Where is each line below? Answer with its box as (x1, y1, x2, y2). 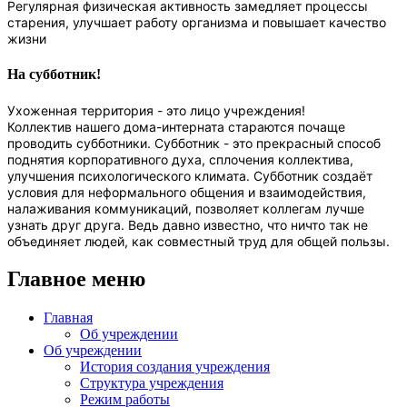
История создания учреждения (80, 359, 270, 375)
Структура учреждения (80, 375, 223, 392)
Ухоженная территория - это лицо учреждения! (7, 102, 305, 118)
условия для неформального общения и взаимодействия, (7, 184, 366, 200)
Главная (44, 310, 93, 326)
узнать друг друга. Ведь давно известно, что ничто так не (7, 216, 368, 233)
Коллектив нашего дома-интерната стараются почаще (7, 118, 345, 134)
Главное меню (7, 267, 145, 292)
